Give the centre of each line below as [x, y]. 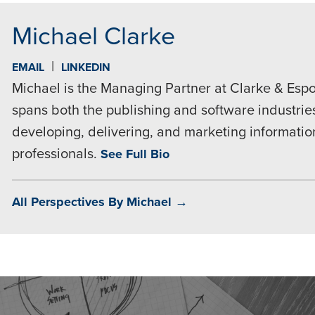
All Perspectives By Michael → [99, 202]
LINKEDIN [85, 67]
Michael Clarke [93, 36]
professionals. [56, 154]
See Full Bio [135, 154]
